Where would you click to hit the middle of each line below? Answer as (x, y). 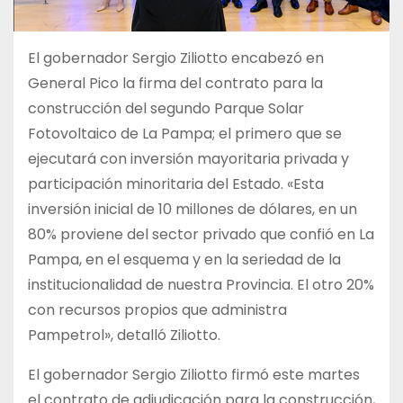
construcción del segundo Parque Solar (166, 109)
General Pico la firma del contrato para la (175, 84)
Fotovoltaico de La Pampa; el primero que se (185, 134)
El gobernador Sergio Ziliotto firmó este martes (194, 375)
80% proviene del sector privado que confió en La (201, 235)
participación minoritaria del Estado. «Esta (176, 184)
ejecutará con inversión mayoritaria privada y (188, 159)
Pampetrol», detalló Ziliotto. (124, 336)
